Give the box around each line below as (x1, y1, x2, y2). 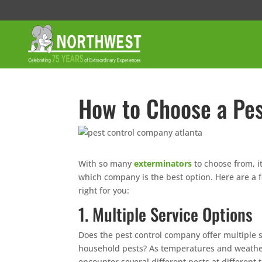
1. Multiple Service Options (78, 201, 253, 226)
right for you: (78, 184, 130, 196)
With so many (78, 157, 135, 169)
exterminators (134, 157, 192, 169)
